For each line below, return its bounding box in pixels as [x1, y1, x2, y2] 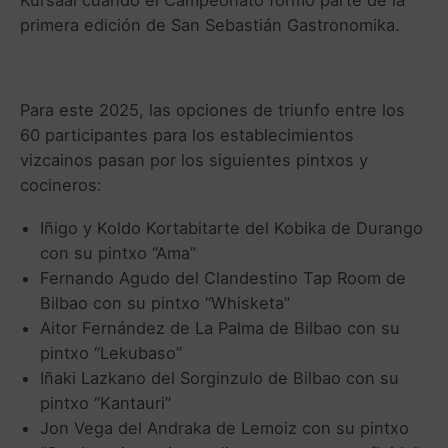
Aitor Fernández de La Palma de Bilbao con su [40, 317, 400, 338]
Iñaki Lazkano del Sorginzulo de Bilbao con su [40, 367, 399, 388]
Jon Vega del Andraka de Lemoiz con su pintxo [40, 417, 409, 438]
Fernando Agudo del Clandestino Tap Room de [40, 267, 406, 288]
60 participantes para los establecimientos [20, 125, 354, 146]
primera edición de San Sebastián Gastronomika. [20, 14, 400, 35]
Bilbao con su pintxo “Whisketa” [40, 292, 290, 313]
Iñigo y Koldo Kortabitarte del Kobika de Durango [40, 217, 423, 238]
